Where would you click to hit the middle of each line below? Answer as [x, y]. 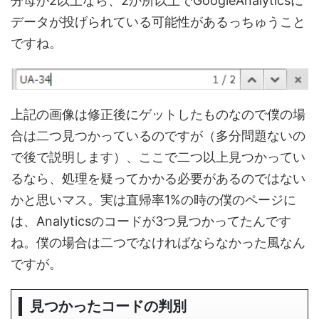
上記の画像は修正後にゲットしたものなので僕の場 [158, 114]
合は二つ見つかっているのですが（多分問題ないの [158, 135]
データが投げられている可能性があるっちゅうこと [158, 22]
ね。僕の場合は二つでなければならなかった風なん [158, 242]
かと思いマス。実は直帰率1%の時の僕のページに [153, 199]
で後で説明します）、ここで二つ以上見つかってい [158, 157]
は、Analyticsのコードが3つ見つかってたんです [151, 221]
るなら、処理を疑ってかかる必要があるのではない [158, 178]
